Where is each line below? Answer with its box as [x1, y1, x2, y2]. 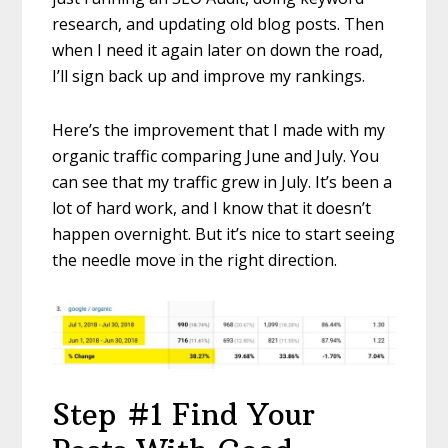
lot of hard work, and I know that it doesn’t [52, 196, 372, 219]
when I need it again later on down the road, [52, 38, 384, 61]
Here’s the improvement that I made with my [52, 118, 386, 141]
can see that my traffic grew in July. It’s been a [52, 170, 393, 193]
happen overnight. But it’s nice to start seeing [52, 222, 396, 245]
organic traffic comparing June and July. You [52, 144, 380, 167]
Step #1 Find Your [52, 396, 316, 434]
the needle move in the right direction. [52, 248, 338, 271]
